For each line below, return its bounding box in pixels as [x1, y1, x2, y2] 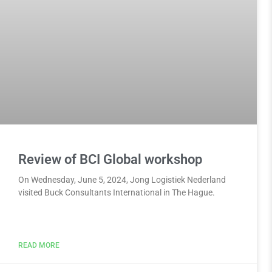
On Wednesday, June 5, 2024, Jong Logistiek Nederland [18, 175, 226, 185]
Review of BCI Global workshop [18, 152, 202, 168]
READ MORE [18, 241, 59, 250]
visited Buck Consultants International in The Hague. [18, 188, 215, 198]
